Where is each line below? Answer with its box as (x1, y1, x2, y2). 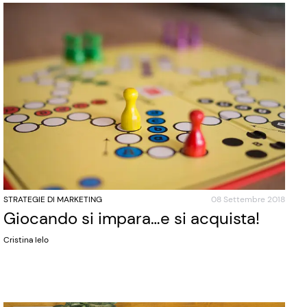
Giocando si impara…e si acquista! (3, 208, 260, 230)
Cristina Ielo (3, 234, 49, 246)
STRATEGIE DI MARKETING (3, 194, 103, 206)
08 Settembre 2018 (210, 194, 285, 206)
